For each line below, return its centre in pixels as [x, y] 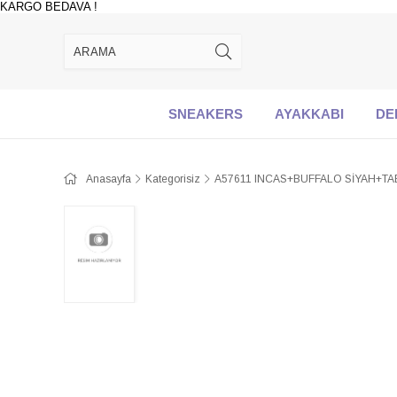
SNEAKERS [206, 114]
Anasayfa [109, 179]
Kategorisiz [173, 179]
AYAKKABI [309, 114]
